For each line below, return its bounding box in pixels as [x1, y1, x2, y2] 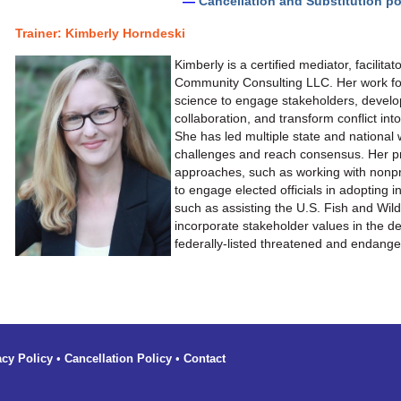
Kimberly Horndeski [65, 25, 185, 40]
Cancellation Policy [64, 351, 172, 365]
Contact [183, 351, 226, 365]
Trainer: [15, 25, 65, 40]
